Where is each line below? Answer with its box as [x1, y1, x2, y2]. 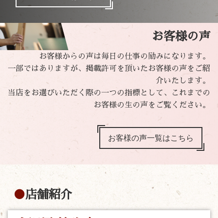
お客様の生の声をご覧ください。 [93, 101, 210, 109]
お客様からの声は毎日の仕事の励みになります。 [39, 52, 210, 60]
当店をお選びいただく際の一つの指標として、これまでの [8, 89, 210, 97]
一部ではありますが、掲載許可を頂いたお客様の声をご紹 [8, 64, 210, 73]
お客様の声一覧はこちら [108, 133, 194, 142]
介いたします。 [156, 76, 210, 85]
